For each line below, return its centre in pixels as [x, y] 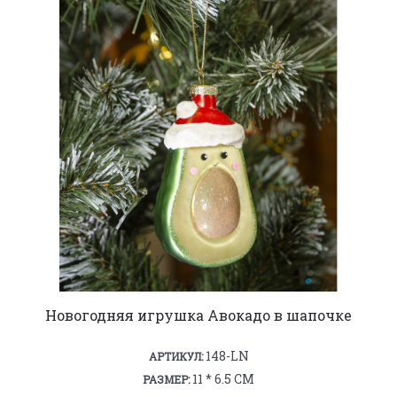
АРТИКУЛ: [175, 356]
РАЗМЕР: [166, 379]
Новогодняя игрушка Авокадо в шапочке [198, 315]
